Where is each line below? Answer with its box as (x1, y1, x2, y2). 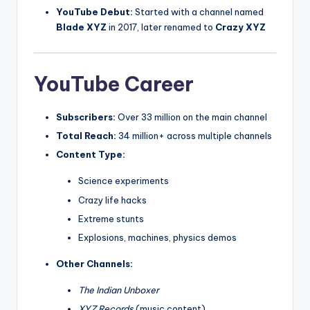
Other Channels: (56, 257, 133, 269)
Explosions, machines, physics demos (78, 231, 237, 243)
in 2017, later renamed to (107, 21, 215, 33)
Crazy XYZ (215, 21, 266, 33)
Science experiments (78, 175, 169, 187)
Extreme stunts (78, 212, 144, 224)
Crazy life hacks (78, 194, 147, 206)
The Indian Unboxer (78, 284, 159, 295)
